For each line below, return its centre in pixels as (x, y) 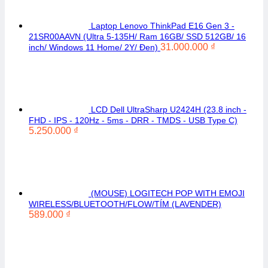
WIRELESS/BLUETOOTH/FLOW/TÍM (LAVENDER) (125, 204)
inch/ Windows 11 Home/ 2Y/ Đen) (93, 47)
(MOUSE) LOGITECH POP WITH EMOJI (168, 193)
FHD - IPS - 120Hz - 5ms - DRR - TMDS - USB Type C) (133, 120)
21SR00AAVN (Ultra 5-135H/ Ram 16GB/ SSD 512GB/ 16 (137, 36)
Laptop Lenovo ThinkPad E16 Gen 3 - (163, 26)
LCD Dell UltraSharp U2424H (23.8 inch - (169, 109)
